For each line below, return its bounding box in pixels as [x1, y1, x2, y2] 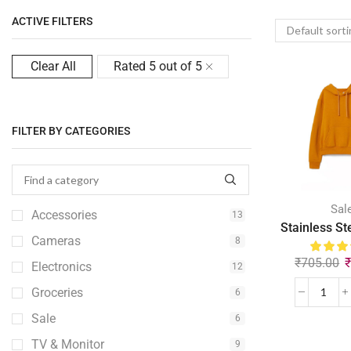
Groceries [31, 284, 83, 300]
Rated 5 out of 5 [114, 58, 202, 74]
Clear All [31, 58, 76, 74]
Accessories [31, 207, 97, 223]
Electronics [31, 259, 92, 274]
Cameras [31, 233, 81, 248]
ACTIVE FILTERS [12, 15, 92, 27]
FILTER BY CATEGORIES [12, 125, 130, 138]
